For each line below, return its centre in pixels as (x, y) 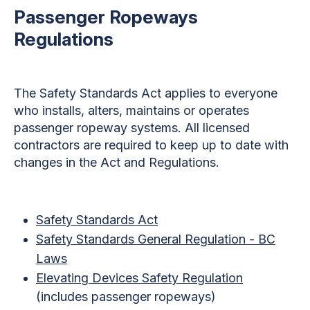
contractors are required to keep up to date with (151, 145)
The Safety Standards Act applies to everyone (146, 93)
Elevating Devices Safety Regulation (139, 277)
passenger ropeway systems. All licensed (132, 127)
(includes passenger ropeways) (126, 296)
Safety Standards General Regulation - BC (156, 239)
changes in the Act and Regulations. (117, 162)
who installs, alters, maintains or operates (131, 110)
